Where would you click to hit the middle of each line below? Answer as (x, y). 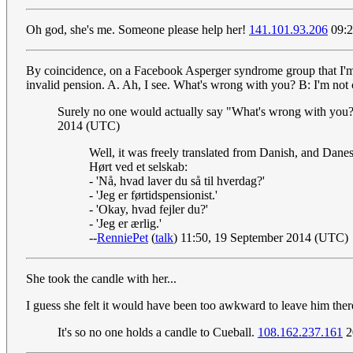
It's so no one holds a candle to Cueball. (158, 333)
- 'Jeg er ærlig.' (125, 224)
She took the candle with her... (101, 279)
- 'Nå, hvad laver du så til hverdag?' (177, 181)
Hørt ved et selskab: (138, 167)
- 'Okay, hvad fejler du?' (149, 210)
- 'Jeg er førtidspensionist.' (153, 195)
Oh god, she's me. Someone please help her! (137, 30)
